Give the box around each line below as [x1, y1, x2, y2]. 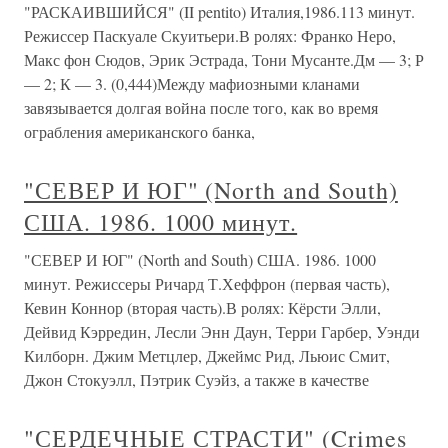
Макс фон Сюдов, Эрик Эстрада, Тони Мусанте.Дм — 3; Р [24, 49, 424, 70]
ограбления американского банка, [24, 121, 255, 142]
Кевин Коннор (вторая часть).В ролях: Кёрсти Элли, [24, 297, 381, 318]
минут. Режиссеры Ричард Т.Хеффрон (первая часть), [24, 273, 390, 294]
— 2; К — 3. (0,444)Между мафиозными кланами [24, 73, 360, 94]
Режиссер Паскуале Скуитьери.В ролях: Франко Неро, [24, 25, 396, 46]
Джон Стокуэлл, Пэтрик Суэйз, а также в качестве [24, 369, 369, 390]
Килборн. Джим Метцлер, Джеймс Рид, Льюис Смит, [24, 345, 390, 366]
